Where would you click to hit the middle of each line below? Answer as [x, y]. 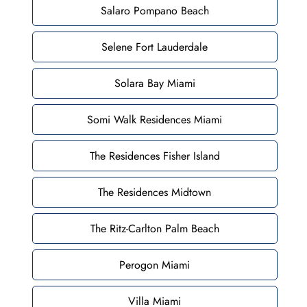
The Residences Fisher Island [155, 156]
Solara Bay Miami [155, 83]
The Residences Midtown [155, 192]
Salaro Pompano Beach [155, 10]
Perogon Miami [155, 265]
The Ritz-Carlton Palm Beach [155, 228]
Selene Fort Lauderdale [155, 47]
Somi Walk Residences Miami [155, 119]
